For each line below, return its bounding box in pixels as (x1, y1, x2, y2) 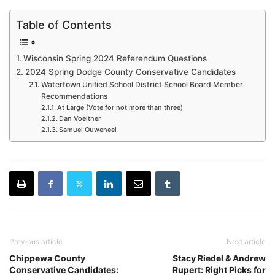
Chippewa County (9, 253, 85, 263)
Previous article (9, 237, 63, 246)
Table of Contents (16, 18, 112, 31)
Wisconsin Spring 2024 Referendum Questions (23, 53, 207, 63)
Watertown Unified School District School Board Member (41, 79, 243, 89)
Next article (227, 237, 266, 246)
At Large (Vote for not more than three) (56, 103, 183, 112)
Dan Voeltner (58, 114, 101, 123)
